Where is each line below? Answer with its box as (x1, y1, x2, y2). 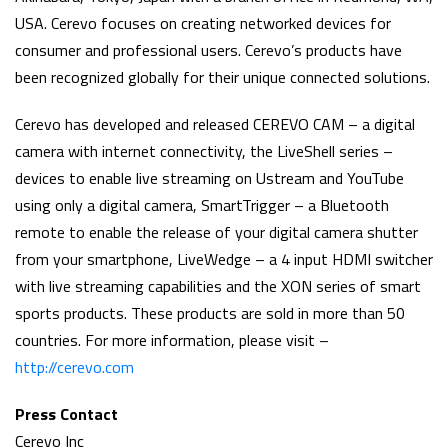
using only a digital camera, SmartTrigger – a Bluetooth (15, 193, 389, 218)
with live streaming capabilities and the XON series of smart (15, 274, 421, 299)
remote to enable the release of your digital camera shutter (15, 220, 418, 245)
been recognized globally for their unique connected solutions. (15, 65, 430, 90)
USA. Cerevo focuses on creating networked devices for (15, 11, 391, 36)
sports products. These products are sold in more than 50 (15, 301, 405, 326)
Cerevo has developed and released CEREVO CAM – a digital (15, 112, 415, 137)
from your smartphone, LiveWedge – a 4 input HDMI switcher (15, 247, 433, 272)
